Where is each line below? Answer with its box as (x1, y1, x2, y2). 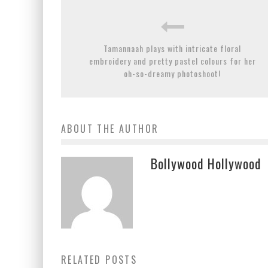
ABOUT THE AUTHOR (61, 121, 159, 136)
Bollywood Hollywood (151, 153, 261, 173)
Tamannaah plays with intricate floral (103, 41, 241, 54)
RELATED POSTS (61, 252, 138, 267)
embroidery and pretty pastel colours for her (89, 54, 256, 67)
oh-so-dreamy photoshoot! (124, 66, 221, 80)
